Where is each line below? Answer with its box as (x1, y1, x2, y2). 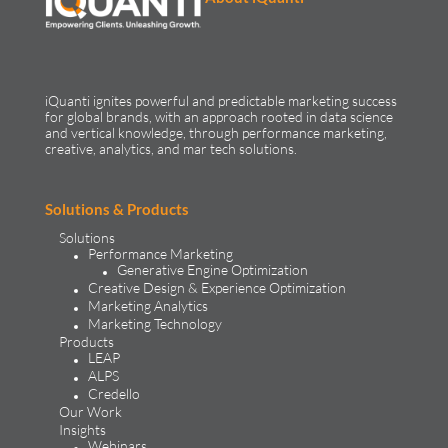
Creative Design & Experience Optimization (87, 279, 346, 297)
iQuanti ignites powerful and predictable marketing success (44, 92, 397, 110)
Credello (87, 385, 140, 403)
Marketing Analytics (87, 297, 208, 315)
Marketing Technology (87, 315, 222, 333)
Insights (58, 421, 106, 439)
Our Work (58, 403, 122, 421)
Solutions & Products (44, 200, 189, 219)
